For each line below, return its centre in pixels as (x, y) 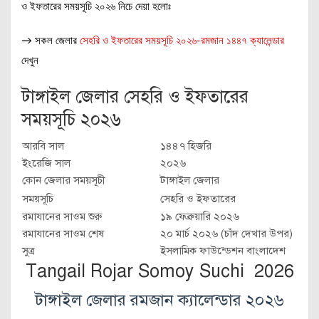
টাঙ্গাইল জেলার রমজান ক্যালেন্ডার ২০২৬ (159, 300)
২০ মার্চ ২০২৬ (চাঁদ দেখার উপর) (226, 234)
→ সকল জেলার (51, 41)
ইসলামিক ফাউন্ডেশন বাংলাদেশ (223, 251)
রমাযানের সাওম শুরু (62, 216)
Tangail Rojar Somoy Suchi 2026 (159, 271)
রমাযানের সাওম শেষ (63, 234)
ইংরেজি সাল (46, 163)
